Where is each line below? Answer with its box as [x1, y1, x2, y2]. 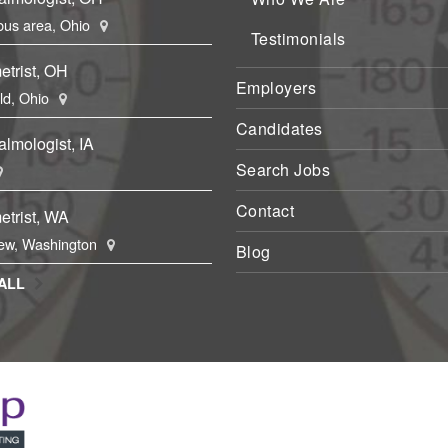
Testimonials [250, 26, 346, 50]
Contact [235, 198, 295, 222]
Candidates [235, 116, 323, 140]
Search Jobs [235, 157, 331, 181]
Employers [235, 75, 317, 99]
